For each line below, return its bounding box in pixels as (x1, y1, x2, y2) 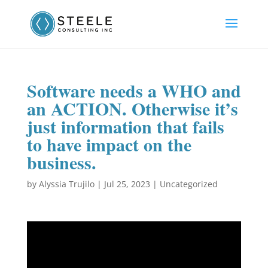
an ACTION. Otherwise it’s (26, 95, 238, 121)
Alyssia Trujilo (38, 178, 95, 190)
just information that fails (26, 113, 224, 139)
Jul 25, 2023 (103, 178, 150, 190)
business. (26, 149, 96, 175)
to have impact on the (26, 131, 191, 157)
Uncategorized (159, 178, 218, 190)
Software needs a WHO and (26, 77, 241, 103)
